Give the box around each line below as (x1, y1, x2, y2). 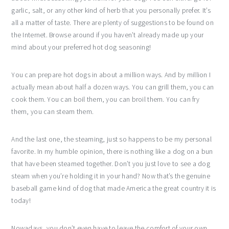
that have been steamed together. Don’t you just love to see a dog (11, 159, 210, 168)
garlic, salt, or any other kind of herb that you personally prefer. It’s (11, 6, 211, 15)
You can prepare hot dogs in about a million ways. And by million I (11, 70, 211, 79)
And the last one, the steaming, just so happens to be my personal (11, 134, 212, 144)
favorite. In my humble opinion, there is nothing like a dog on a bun (11, 147, 213, 156)
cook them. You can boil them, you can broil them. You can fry (11, 95, 199, 104)
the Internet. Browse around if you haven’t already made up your (11, 30, 204, 39)
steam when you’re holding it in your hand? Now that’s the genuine (11, 171, 210, 180)
